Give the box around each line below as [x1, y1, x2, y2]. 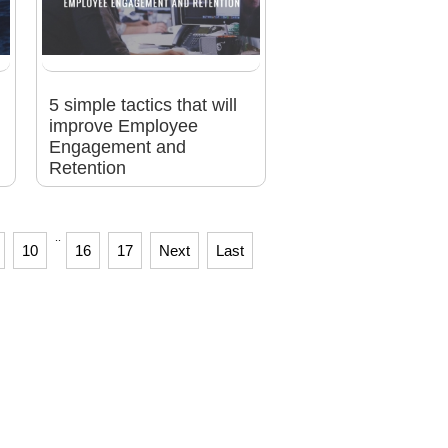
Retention [48, 158, 126, 179]
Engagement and [48, 137, 186, 158]
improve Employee [48, 116, 198, 137]
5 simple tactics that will [48, 95, 237, 116]
